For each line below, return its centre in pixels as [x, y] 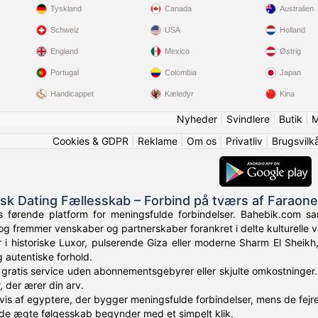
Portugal [64, 73]
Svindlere [248, 119]
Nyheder [197, 119]
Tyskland [66, 9]
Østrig [290, 51]
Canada [179, 9]
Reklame [158, 141]
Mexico [177, 51]
